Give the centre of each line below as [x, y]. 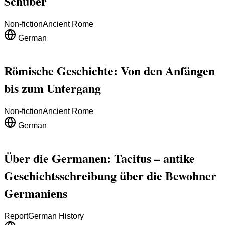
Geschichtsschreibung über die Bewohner [110, 176]
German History [56, 216]
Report [16, 216]
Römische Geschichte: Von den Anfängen [109, 71]
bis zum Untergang [52, 88]
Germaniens [36, 193]
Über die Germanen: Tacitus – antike [99, 158]
